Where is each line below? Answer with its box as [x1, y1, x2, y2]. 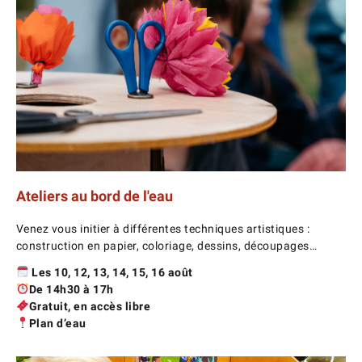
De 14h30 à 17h [28, 282, 114, 296]
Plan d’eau [28, 316, 86, 330]
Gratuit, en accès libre [28, 299, 151, 313]
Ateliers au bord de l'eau [15, 187, 173, 204]
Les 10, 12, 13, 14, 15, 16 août [28, 265, 193, 279]
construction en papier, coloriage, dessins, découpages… [15, 238, 318, 252]
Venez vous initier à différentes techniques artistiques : [15, 221, 310, 235]
